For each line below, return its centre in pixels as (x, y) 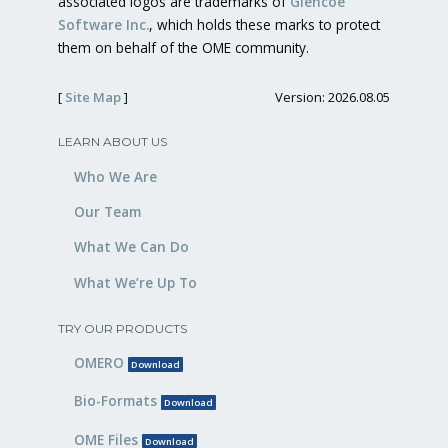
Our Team (107, 211)
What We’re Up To (135, 282)
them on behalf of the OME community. (183, 48)
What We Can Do (131, 247)
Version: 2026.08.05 (332, 97)
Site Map (93, 97)
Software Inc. (103, 25)
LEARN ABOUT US (112, 142)
